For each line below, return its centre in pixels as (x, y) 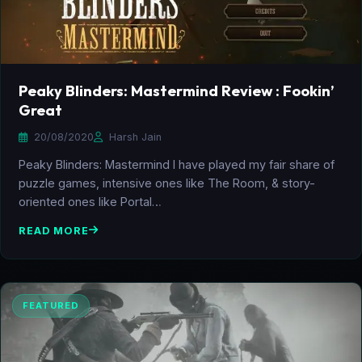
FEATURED (51, 305)
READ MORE (54, 230)
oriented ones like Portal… (90, 201)
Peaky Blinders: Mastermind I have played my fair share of (177, 164)
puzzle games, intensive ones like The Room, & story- (167, 183)
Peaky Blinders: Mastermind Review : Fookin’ (176, 90)
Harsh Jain (134, 137)
